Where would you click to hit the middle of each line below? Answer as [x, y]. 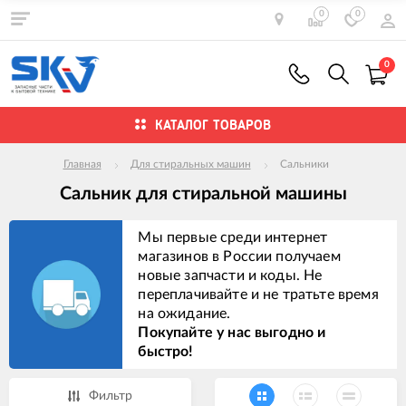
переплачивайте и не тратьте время [258, 294]
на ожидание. [184, 313]
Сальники [304, 164]
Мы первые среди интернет [233, 237]
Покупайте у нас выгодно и [232, 332]
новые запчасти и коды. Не [230, 275]
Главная [82, 164]
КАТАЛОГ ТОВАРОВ [213, 125]
